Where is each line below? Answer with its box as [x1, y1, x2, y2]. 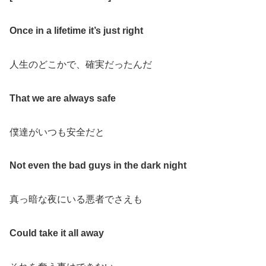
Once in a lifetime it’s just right [9, 26, 143, 36]
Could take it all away [9, 227, 104, 238]
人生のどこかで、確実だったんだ [9, 59, 152, 69]
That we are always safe [9, 93, 116, 103]
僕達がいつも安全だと [9, 126, 104, 137]
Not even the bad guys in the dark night [9, 160, 186, 171]
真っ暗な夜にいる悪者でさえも [9, 194, 142, 205]
